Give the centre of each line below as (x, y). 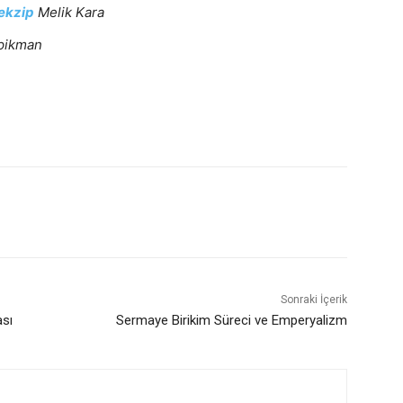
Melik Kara (69, 12)
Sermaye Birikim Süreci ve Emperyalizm (231, 320)
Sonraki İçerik (313, 299)
